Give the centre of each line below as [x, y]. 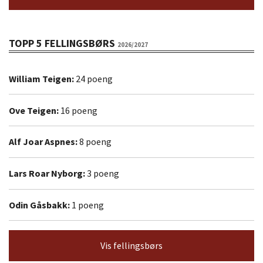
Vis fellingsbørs [131, 246]
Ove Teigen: [35, 110]
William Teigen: [42, 78]
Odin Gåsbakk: [40, 205]
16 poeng [79, 110]
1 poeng [88, 205]
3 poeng [103, 173]
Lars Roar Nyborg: [48, 173]
